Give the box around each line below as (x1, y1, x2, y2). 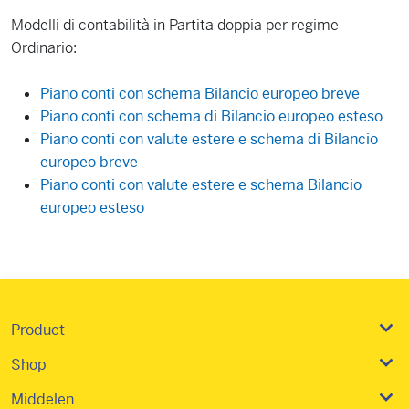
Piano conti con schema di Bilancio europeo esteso (40, 107, 383, 127)
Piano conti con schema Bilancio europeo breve (40, 84, 360, 104)
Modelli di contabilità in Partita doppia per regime (11, 16, 339, 36)
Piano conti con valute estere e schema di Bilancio (40, 130, 378, 150)
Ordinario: (11, 38, 77, 58)
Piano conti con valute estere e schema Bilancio (40, 175, 362, 195)
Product (11, 320, 65, 340)
